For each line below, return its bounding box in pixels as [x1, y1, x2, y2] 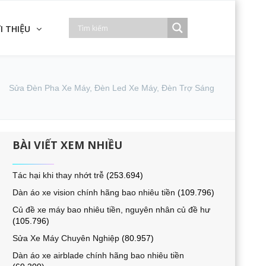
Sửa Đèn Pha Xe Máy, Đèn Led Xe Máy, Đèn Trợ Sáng [9, 83, 214, 93]
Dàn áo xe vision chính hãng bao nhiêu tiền [12, 188, 175, 197]
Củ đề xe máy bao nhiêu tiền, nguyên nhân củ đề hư [12, 205, 210, 214]
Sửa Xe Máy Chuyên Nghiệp [12, 233, 119, 243]
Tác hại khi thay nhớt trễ [12, 170, 104, 180]
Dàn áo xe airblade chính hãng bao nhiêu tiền [12, 251, 184, 260]
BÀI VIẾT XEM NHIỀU [12, 138, 122, 152]
